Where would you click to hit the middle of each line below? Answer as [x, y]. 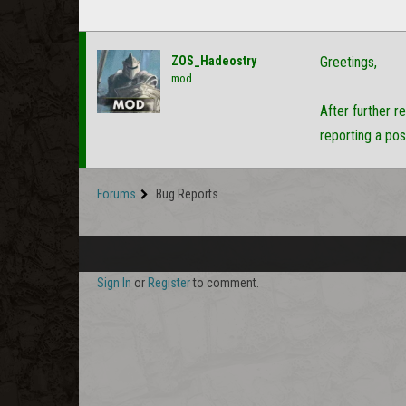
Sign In [114, 283]
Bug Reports [187, 194]
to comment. [225, 283]
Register [169, 283]
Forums [116, 194]
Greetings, [348, 62]
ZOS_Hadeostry [214, 61]
